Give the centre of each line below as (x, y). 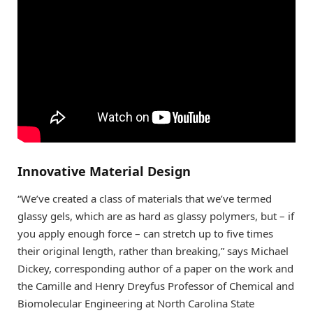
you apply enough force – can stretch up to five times (145, 234)
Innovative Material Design (104, 171)
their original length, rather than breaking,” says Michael (153, 251)
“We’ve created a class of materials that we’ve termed (145, 199)
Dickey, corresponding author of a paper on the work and (155, 269)
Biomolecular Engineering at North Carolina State (136, 304)
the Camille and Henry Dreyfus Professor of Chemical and (156, 286)
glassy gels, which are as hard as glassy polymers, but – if (156, 216)
